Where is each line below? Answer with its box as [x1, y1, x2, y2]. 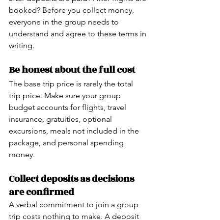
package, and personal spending [9, 137, 126, 147]
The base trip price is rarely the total [9, 79, 135, 88]
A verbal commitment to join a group [9, 199, 140, 209]
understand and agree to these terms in [9, 28, 148, 38]
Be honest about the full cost [9, 62, 135, 77]
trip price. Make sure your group [9, 90, 123, 100]
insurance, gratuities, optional [9, 114, 114, 124]
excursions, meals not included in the [9, 126, 141, 136]
